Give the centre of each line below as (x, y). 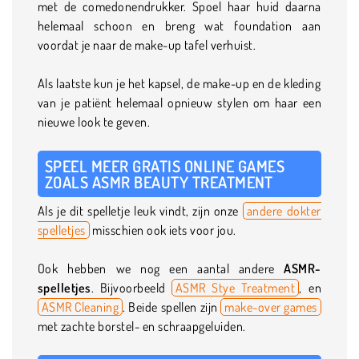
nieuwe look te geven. (94, 121)
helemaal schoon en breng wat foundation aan (179, 25)
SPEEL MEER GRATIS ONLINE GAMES (165, 165)
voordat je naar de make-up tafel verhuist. (147, 44)
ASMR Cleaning (81, 307)
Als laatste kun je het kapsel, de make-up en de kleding (179, 83)
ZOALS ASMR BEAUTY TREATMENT (159, 182)
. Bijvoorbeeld (131, 287)
